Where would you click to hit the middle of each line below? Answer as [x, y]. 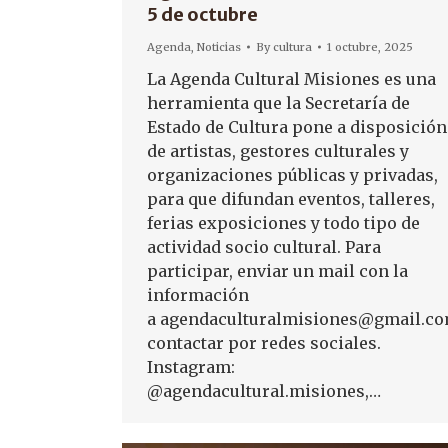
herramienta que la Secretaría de [278, 103]
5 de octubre [202, 15]
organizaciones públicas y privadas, [292, 175]
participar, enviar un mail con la [277, 271]
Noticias [219, 47]
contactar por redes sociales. [264, 343]
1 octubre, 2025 [370, 47]
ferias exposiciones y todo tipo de [283, 223]
